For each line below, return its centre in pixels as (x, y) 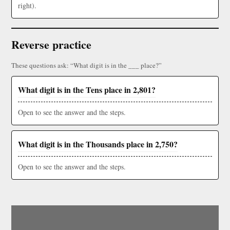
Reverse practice (51, 45)
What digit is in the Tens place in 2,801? (87, 90)
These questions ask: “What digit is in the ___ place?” (87, 65)
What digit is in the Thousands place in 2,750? (98, 144)
